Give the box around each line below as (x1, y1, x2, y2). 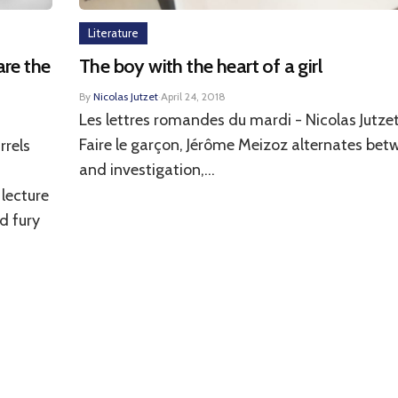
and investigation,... (79, 160, 215, 179)
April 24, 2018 (161, 90, 226, 103)
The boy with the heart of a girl (79, 54, 322, 78)
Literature (88, 26, 139, 40)
